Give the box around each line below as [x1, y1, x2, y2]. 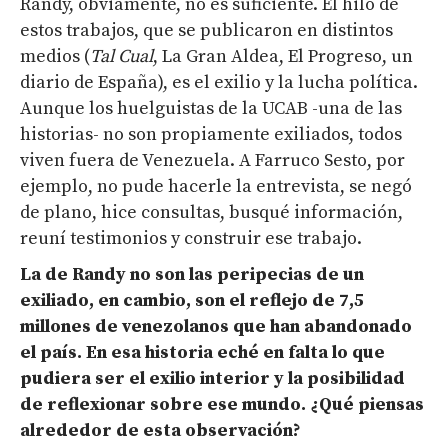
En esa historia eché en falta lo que [86, 341, 385, 365]
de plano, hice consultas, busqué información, [20, 201, 403, 225]
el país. [20, 341, 86, 365]
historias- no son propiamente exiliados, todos [20, 123, 402, 147]
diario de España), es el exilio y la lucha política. [20, 71, 418, 95]
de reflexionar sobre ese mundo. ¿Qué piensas [20, 393, 424, 417]
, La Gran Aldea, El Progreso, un [153, 45, 413, 69]
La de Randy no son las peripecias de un [20, 263, 364, 287]
